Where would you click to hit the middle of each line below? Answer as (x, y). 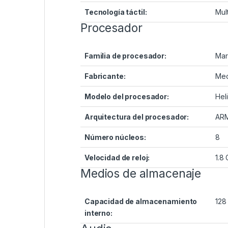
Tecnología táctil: (116, 12)
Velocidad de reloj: (117, 158)
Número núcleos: (115, 137)
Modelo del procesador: (127, 97)
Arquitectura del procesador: (137, 117)
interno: (98, 213)
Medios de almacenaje (141, 174)
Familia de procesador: (125, 56)
